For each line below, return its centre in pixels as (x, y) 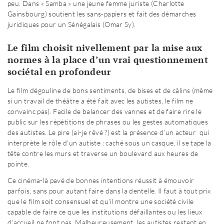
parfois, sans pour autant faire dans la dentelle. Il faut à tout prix (109, 191)
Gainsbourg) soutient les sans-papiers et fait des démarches (102, 14)
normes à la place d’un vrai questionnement (108, 60)
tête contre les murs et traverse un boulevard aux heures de (103, 153)
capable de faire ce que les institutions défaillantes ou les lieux (105, 212)
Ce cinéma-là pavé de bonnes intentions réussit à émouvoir (101, 180)
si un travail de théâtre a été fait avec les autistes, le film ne (100, 101)
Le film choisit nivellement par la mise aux (105, 48)
